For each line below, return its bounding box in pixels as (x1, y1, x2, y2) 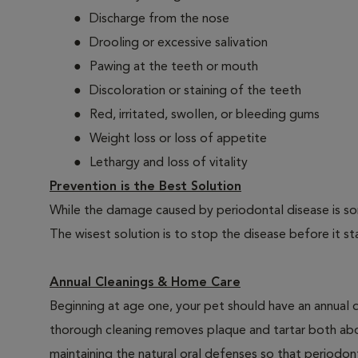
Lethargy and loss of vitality (89, 157, 248, 169)
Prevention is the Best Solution (50, 181, 241, 193)
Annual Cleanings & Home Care (50, 276, 241, 289)
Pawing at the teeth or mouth (89, 61, 258, 74)
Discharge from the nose (89, 13, 229, 26)
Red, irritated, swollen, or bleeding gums (89, 109, 320, 121)
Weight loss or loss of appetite (89, 133, 267, 145)
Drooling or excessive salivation (89, 37, 268, 50)
